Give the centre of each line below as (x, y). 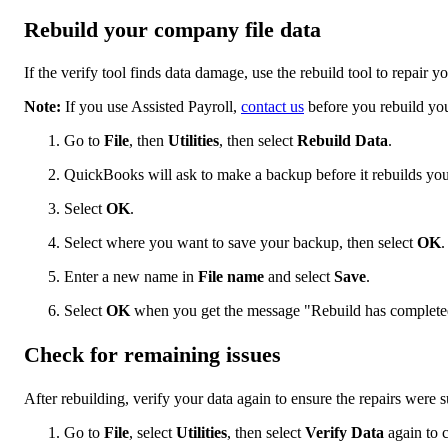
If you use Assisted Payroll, (153, 107)
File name (231, 277)
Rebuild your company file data (172, 29)
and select (299, 277)
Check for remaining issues (152, 355)
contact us (272, 107)
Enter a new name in (131, 277)
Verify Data (346, 432)
